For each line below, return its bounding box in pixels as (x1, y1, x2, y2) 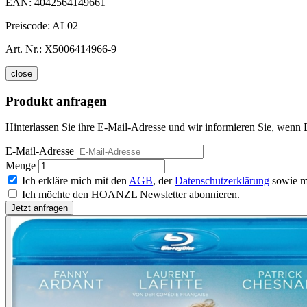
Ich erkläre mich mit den (22, 175, 129, 187)
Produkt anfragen (5, 93, 107, 108)
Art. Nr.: (5, 42, 42, 55)
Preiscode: (5, 19, 52, 32)
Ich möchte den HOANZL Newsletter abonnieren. (22, 188, 240, 201)
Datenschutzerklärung (175, 175, 269, 187)
